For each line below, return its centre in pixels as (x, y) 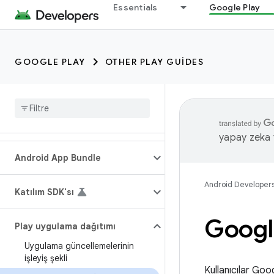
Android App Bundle (58, 158)
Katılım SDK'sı (44, 192)
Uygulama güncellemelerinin (79, 246)
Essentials (135, 7)
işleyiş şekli (46, 258)
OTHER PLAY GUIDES (154, 62)
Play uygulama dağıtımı (65, 226)
